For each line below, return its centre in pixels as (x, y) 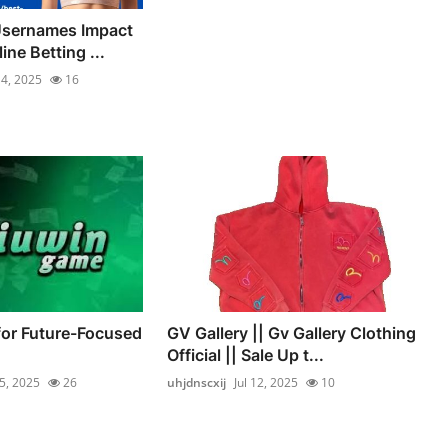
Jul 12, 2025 (266, 382)
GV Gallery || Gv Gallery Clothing (292, 333)
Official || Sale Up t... (246, 355)
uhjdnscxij (197, 382)
